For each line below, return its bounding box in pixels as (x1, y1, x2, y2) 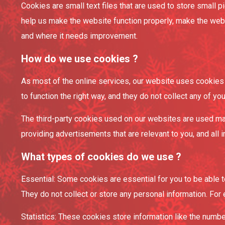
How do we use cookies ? (21, 53, 138, 65)
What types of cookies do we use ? (21, 151, 181, 163)
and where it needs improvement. (21, 31, 138, 41)
